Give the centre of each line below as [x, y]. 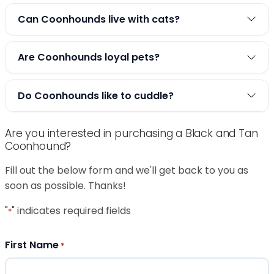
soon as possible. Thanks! [65, 186]
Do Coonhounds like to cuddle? [96, 95]
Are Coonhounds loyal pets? [89, 57]
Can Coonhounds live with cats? [99, 19]
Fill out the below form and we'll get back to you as [127, 171]
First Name [32, 245]
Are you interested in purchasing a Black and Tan [131, 134]
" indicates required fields [71, 211]
